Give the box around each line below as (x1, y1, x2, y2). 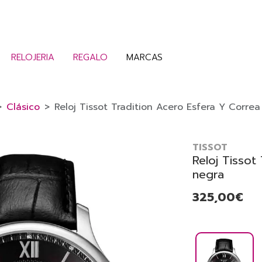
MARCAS (126, 50, 163, 64)
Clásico (6, 100, 40, 115)
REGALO (73, 50, 108, 64)
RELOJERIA (11, 50, 54, 64)
